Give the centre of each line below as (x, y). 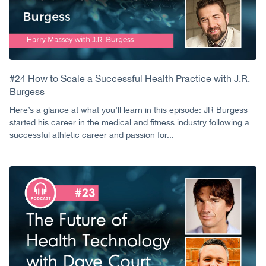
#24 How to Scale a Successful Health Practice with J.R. (130, 78)
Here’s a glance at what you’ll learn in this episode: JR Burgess (129, 110)
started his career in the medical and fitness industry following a (129, 122)
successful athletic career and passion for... (92, 134)
